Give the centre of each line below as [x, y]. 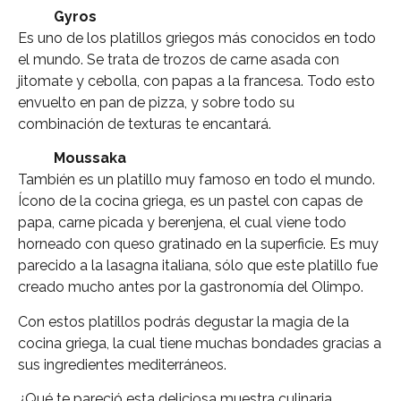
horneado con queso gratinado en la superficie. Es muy [198, 244]
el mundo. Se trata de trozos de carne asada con [179, 59]
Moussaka [90, 158]
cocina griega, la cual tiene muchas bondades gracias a [200, 343]
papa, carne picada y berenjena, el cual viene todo [182, 223]
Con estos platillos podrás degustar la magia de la [183, 321]
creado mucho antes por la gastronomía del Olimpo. [191, 287]
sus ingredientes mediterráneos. [122, 364]
